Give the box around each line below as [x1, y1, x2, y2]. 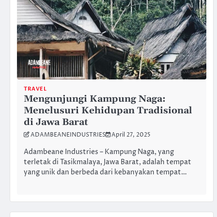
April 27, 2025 [111, 131, 151, 139]
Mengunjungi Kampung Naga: [24, 93, 166, 106]
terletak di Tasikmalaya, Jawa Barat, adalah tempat [24, 157, 191, 167]
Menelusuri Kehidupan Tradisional [24, 105, 192, 117]
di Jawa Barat [24, 116, 88, 129]
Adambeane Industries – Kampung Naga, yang [24, 147, 174, 157]
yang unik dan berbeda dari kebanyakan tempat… [24, 167, 187, 177]
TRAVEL [24, 85, 46, 93]
